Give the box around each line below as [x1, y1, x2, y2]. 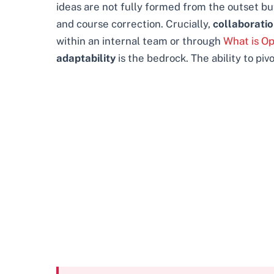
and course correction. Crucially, [56, 18, 213, 31]
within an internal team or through [56, 35, 223, 48]
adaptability [56, 52, 116, 65]
